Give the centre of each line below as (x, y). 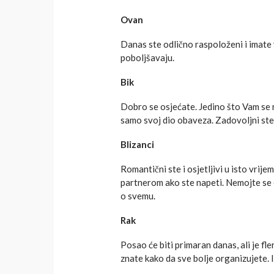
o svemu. (138, 196)
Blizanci (137, 145)
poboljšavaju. (147, 58)
